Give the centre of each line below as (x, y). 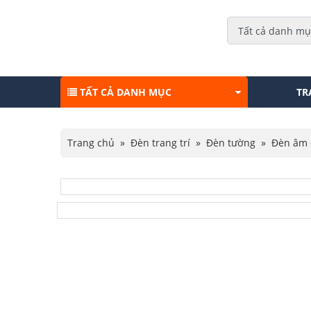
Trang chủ (91, 143)
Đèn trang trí (160, 143)
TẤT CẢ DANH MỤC (124, 92)
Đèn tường (231, 143)
